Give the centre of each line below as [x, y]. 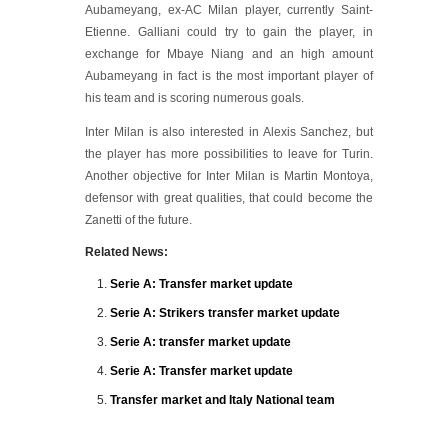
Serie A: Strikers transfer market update [225, 313]
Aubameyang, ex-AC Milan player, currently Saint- [229, 10]
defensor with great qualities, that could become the [229, 198]
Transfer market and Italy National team [222, 400]
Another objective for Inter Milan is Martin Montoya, [229, 176]
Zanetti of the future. [138, 220]
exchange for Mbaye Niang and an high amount [229, 54]
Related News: [126, 252]
